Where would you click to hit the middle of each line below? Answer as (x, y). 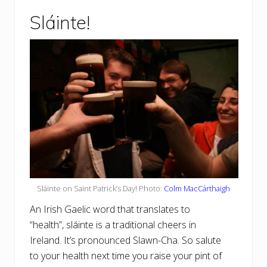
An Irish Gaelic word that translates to (110, 209)
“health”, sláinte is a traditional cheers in (113, 225)
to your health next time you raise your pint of (126, 256)
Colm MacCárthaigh (197, 189)
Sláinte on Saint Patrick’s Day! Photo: (100, 189)
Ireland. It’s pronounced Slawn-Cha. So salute (125, 240)
